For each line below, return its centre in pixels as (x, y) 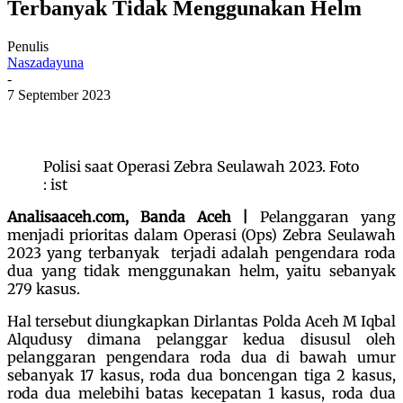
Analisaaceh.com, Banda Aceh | (134, 216)
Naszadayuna (45, 62)
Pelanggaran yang (328, 216)
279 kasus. (44, 288)
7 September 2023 (59, 94)
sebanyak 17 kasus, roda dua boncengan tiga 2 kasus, (201, 375)
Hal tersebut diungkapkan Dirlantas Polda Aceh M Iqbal (201, 321)
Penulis (28, 46)
